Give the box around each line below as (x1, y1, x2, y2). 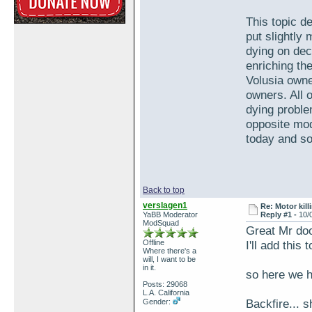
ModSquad (143, 219, 179, 227)
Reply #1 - (260, 210, 299, 219)
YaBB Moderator (143, 210, 198, 219)
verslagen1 (143, 201, 187, 210)
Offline (143, 238, 164, 247)
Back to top (143, 185, 185, 195)
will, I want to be (143, 255, 196, 263)
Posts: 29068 (143, 280, 187, 288)
